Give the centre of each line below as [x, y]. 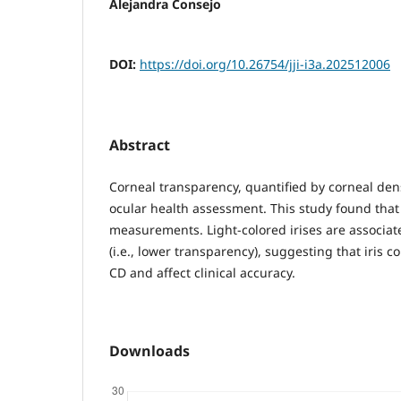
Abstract [140, 145]
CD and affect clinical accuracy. [202, 273]
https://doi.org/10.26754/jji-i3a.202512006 [265, 64]
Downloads [149, 351]
